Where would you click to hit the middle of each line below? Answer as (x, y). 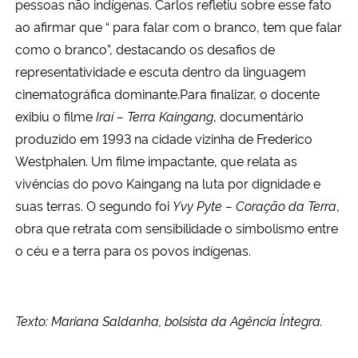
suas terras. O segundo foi (94, 205)
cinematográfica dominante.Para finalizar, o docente (167, 93)
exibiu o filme (56, 115)
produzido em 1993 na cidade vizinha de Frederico (164, 138)
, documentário (259, 115)
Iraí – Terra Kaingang (155, 115)
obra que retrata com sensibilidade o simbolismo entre (177, 227)
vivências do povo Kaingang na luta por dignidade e (168, 183)
